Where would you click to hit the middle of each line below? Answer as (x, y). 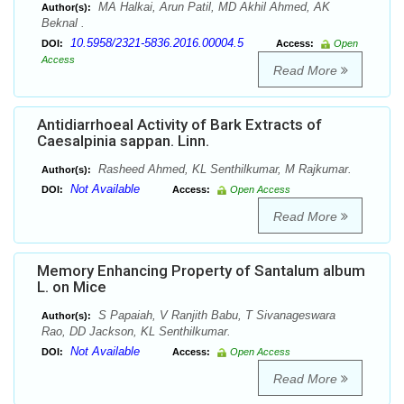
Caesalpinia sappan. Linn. (123, 141)
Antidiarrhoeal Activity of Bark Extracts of (179, 125)
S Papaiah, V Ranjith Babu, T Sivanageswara (215, 316)
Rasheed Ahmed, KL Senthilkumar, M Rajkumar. (223, 170)
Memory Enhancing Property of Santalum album (201, 271)
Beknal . (63, 23)
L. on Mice (72, 287)
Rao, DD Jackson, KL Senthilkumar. (136, 332)
